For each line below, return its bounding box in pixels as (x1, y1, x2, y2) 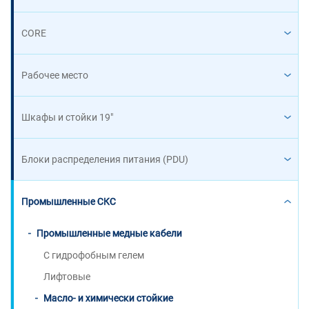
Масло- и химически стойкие (43, 292, 173, 303)
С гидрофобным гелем (43, 250, 144, 261)
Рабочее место (21, 70, 88, 81)
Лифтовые (43, 271, 90, 282)
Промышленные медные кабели (37, 228, 182, 239)
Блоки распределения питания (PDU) (21, 154, 188, 165)
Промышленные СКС (21, 196, 116, 207)
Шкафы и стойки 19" (21, 112, 113, 123)
